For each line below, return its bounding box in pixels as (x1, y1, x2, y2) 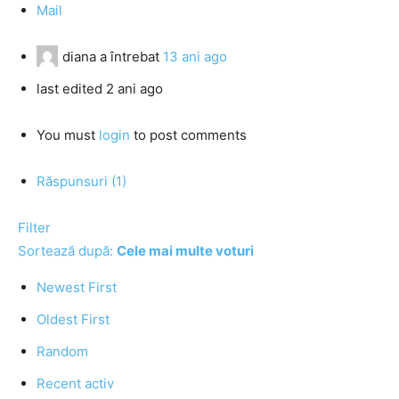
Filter (18, 219, 51, 236)
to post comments (130, 126, 247, 143)
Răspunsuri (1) (37, 173, 126, 190)
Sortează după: (18, 242, 117, 259)
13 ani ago (163, 48, 227, 65)
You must (37, 126, 99, 143)
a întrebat (96, 48, 163, 65)
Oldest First (37, 311, 110, 328)
